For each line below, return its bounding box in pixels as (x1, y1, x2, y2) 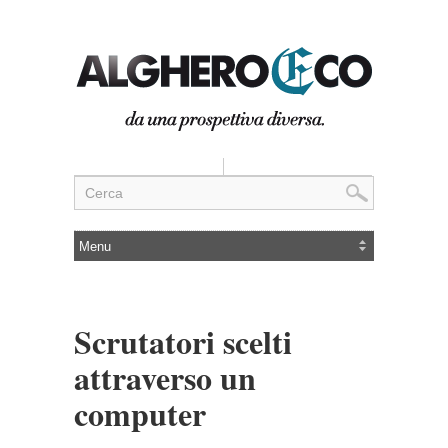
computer (74, 390, 206, 437)
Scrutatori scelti (74, 318, 292, 365)
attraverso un (74, 354, 256, 401)
